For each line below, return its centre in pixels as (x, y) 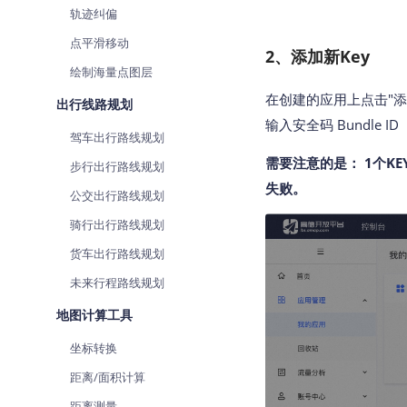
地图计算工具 (94, 315)
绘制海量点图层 (111, 72)
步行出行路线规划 (117, 166)
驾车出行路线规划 (117, 137)
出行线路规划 (94, 104)
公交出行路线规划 (117, 195)
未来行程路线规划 (117, 283)
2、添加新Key (318, 56)
